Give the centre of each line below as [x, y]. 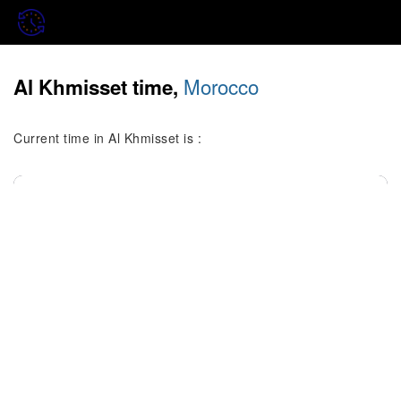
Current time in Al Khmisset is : [107, 138]
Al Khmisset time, [98, 87]
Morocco [221, 86]
